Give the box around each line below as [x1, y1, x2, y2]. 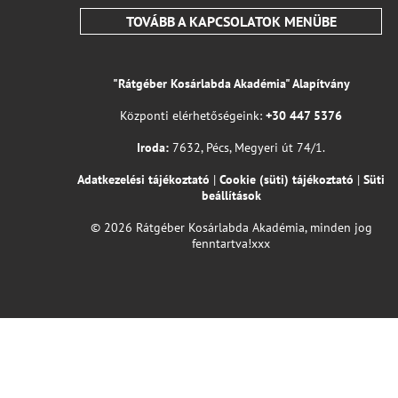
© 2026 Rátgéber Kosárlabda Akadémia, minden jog [90, 219, 372, 235]
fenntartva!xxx [192, 235, 270, 251]
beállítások [201, 187, 261, 203]
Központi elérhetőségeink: [120, 107, 266, 123]
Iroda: [137, 139, 169, 155]
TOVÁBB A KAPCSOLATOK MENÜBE [125, 12, 337, 30]
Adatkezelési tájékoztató [77, 171, 210, 187]
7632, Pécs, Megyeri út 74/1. [169, 139, 325, 155]
